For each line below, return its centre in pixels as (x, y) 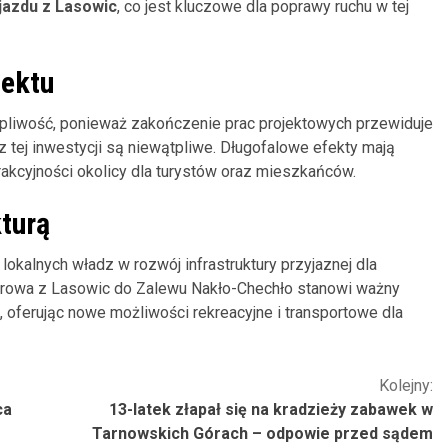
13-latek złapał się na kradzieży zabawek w (271, 409)
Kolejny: (406, 385)
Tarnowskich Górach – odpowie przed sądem (262, 433)
